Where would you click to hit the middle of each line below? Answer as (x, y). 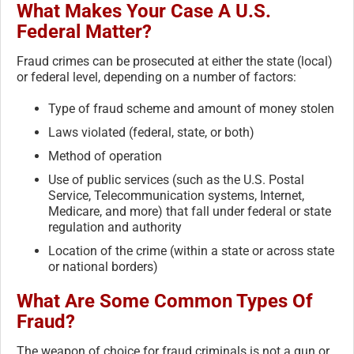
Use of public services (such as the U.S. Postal (176, 180)
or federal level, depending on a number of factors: (156, 77)
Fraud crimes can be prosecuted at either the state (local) (175, 62)
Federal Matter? (84, 32)
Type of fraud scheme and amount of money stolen (191, 109)
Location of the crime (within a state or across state (191, 251)
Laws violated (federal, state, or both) (151, 133)
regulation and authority (115, 228)
